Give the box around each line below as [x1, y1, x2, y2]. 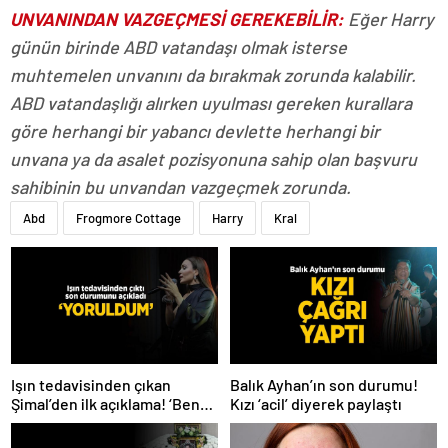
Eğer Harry [344, 8, 434, 31]
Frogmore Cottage [76, 210, 181, 227]
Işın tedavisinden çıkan [11, 374, 171, 394]
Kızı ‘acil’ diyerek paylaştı [230, 393, 402, 413]
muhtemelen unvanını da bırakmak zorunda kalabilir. [10, 64, 416, 87]
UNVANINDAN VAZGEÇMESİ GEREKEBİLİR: [10, 8, 344, 31]
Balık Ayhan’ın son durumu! [230, 374, 418, 394]
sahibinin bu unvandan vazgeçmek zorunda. [10, 176, 351, 199]
